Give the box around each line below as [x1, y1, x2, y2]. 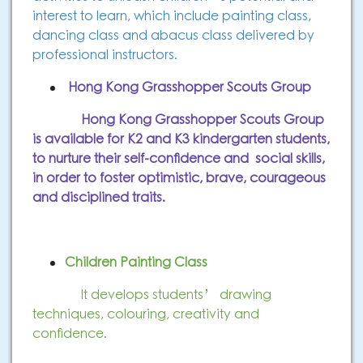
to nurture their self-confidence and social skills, [32, 150, 325, 168]
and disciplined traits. [32, 189, 169, 207]
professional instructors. [32, 46, 181, 64]
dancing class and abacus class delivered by [32, 27, 314, 45]
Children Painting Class [65, 254, 207, 271]
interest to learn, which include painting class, [32, 7, 311, 25]
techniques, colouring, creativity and [32, 305, 259, 323]
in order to [32, 169, 100, 187]
